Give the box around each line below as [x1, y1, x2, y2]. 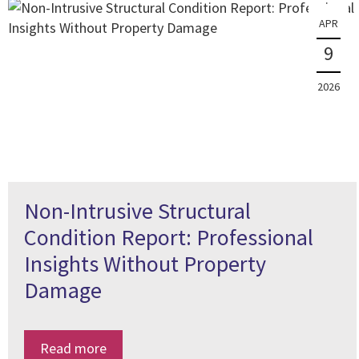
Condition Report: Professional [24, 223, 313, 252]
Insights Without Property [24, 249, 266, 278]
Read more [40, 339, 107, 357]
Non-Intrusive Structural [24, 196, 251, 225]
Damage [24, 276, 102, 305]
